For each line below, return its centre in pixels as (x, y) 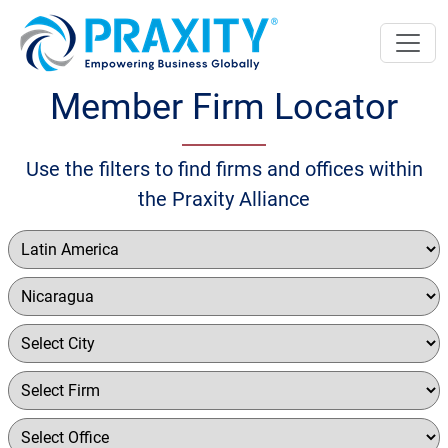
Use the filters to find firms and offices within (224, 169)
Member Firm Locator (224, 107)
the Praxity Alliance (224, 199)
